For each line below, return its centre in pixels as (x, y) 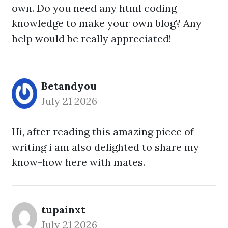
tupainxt (63, 209)
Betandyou (69, 86)
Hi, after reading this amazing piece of (103, 132)
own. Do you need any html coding (94, 8)
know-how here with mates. (78, 162)
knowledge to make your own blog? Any (107, 23)
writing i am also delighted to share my (105, 147)
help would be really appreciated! (92, 38)
